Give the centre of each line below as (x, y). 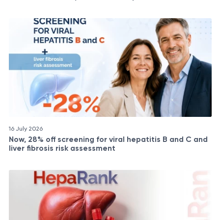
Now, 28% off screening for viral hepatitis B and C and (108, 139)
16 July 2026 (26, 129)
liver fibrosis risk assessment (62, 148)
